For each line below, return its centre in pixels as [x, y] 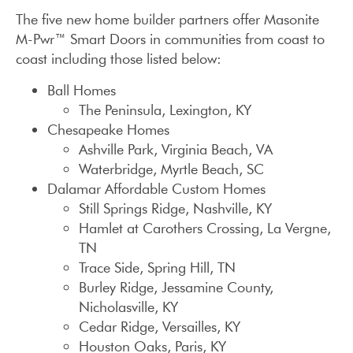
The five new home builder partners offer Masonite [167, 20]
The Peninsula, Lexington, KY [165, 110]
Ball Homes [82, 90]
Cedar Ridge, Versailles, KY [160, 326]
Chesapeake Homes [108, 129]
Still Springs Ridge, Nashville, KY [175, 208]
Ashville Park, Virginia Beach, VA [176, 149]
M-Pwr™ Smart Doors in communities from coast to [170, 39]
